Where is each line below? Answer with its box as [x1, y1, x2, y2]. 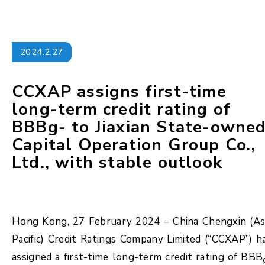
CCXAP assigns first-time [12, 80, 227, 103]
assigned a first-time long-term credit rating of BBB [12, 250, 263, 264]
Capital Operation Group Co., [12, 134, 256, 156]
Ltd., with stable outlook [12, 151, 223, 174]
